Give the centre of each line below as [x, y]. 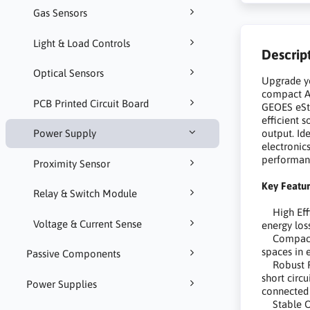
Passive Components [73, 254]
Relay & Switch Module [85, 194]
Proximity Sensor [71, 163]
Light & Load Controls [81, 43]
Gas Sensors [60, 13]
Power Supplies [61, 284]
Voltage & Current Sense [87, 224]
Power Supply [64, 134]
